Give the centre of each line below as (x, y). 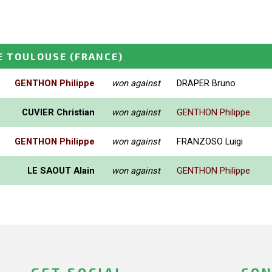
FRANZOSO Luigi (210, 141)
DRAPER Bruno (206, 83)
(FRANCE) (97, 56)
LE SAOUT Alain (61, 170)
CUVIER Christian (58, 112)
